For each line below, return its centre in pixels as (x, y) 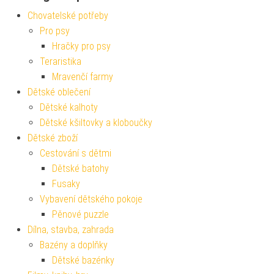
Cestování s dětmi (76, 154)
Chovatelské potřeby (68, 16)
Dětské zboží (53, 138)
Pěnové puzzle (80, 215)
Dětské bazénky (83, 261)
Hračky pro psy (81, 46)
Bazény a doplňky (74, 245)
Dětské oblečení (59, 92)
